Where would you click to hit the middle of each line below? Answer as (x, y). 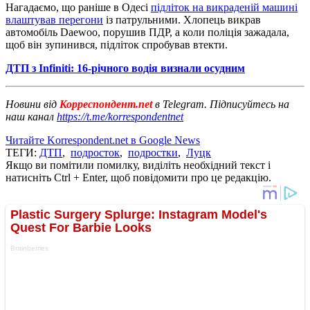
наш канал (31, 116)
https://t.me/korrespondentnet (120, 116)
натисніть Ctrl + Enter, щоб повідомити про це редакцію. (138, 177)
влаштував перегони (54, 19)
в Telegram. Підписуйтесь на (222, 104)
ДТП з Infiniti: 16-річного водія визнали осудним (125, 68)
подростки (153, 152)
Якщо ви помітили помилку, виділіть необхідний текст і (138, 165)
